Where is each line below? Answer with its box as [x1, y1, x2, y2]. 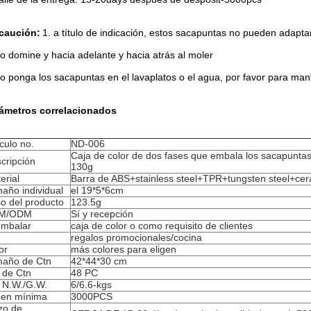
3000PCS [71, 291, 112, 302]
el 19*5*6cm [71, 185, 124, 196]
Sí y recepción [71, 208, 133, 219]
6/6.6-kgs [71, 279, 112, 290]
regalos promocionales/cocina [71, 232, 202, 243]
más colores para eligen [71, 244, 176, 255]
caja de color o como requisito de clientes [71, 220, 253, 231]
